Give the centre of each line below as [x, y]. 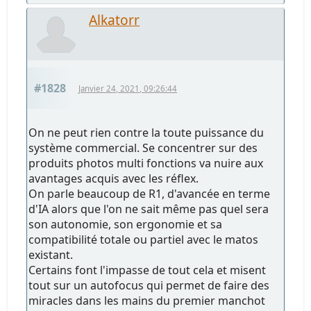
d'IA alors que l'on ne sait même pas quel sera [149, 209]
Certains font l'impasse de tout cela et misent [148, 270]
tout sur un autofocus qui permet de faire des [149, 285]
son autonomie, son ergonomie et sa [126, 224]
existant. [51, 254]
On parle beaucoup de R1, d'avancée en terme [150, 193]
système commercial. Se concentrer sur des [143, 148]
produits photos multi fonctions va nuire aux [146, 163]
